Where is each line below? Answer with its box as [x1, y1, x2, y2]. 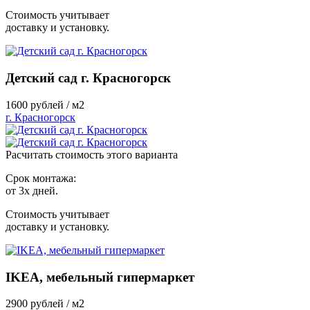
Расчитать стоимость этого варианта [6, 148, 178, 161]
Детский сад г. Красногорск [6, 71, 171, 86]
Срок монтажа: [6, 172, 76, 184]
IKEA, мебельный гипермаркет [6, 269, 194, 284]
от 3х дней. [6, 184, 58, 197]
